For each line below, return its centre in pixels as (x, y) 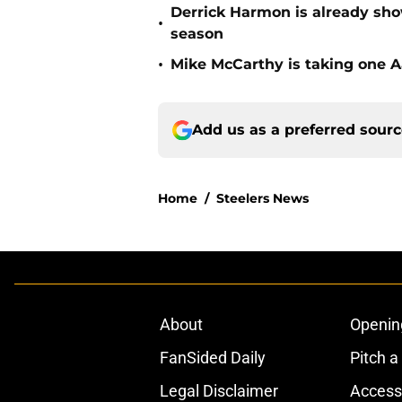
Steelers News (262, 199)
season (197, 34)
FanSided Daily (212, 358)
